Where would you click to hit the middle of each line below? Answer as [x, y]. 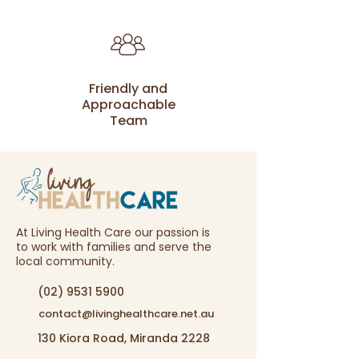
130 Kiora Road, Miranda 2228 [124, 338]
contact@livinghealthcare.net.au [126, 314]
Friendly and [128, 89]
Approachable [128, 105]
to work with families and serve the [114, 247]
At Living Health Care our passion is [113, 232]
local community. [65, 261]
